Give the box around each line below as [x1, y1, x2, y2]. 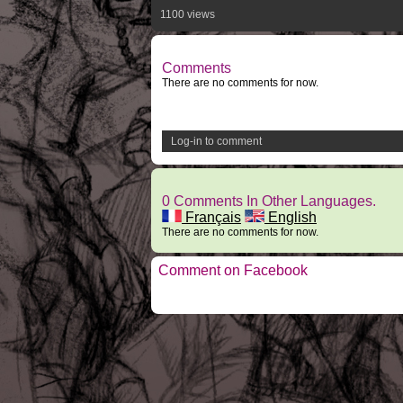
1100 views [160, 8, 215, 21]
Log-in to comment [171, 135, 262, 148]
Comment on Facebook [158, 263, 308, 278]
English [264, 210, 317, 225]
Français [182, 210, 241, 225]
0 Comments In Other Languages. [162, 193, 376, 209]
